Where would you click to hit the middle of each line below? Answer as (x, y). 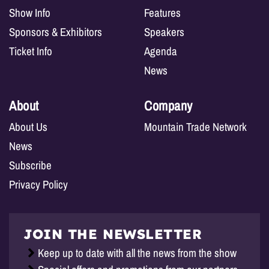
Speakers (164, 32)
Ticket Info (31, 51)
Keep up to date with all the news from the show (137, 252)
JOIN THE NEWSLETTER (113, 234)
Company (168, 105)
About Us (28, 126)
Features (162, 12)
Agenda (161, 51)
